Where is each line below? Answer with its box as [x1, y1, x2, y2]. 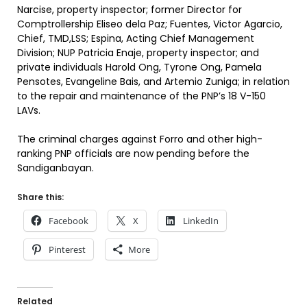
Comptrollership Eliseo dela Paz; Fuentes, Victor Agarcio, [17, 17, 282, 31]
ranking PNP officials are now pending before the [17, 147, 249, 160]
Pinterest [49, 243, 86, 256]
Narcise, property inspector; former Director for [17, 3, 242, 16]
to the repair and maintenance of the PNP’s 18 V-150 [17, 89, 266, 103]
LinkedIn [183, 214, 219, 227]
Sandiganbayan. [17, 161, 94, 175]
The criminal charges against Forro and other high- [17, 132, 262, 146]
